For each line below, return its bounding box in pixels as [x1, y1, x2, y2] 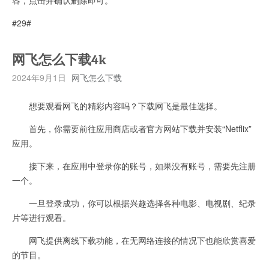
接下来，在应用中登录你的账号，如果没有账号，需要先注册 [12, 159, 256, 172]
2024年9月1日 [12, 71, 66, 83]
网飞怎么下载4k [12, 52, 106, 68]
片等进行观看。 [12, 211, 71, 223]
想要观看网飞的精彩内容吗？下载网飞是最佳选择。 [12, 99, 222, 112]
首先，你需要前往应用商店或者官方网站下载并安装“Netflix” [12, 122, 252, 134]
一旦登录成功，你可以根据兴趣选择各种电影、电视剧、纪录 [12, 196, 256, 209]
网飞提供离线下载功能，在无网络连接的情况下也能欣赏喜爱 [12, 234, 256, 246]
